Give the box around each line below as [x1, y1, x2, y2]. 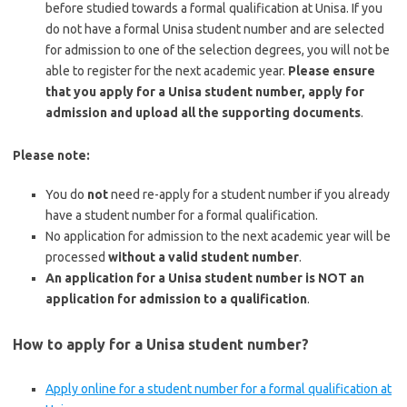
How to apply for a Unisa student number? [13, 336, 309, 352]
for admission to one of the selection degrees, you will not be [45, 43, 390, 57]
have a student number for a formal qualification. [45, 208, 318, 223]
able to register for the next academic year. [45, 64, 285, 78]
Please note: [13, 148, 90, 163]
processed [45, 250, 108, 264]
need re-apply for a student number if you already [108, 187, 390, 202]
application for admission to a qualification [45, 292, 307, 306]
